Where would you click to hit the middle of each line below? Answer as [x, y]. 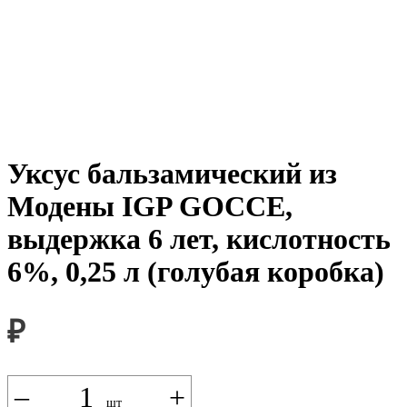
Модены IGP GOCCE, [150, 206]
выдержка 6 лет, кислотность [199, 238]
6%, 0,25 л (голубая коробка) [196, 271]
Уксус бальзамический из [172, 173]
